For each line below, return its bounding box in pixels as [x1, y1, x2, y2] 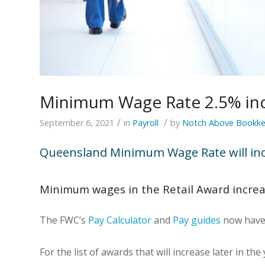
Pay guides [173, 213, 221, 227]
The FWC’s [40, 213, 88, 227]
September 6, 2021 [40, 117, 114, 129]
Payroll [132, 117, 159, 129]
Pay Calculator [88, 213, 151, 227]
